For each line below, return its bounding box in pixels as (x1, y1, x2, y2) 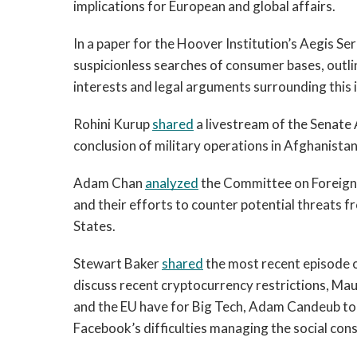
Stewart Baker (73, 255, 162, 272)
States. (73, 218, 116, 234)
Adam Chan (73, 175, 145, 191)
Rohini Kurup (73, 116, 152, 132)
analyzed (145, 175, 198, 191)
